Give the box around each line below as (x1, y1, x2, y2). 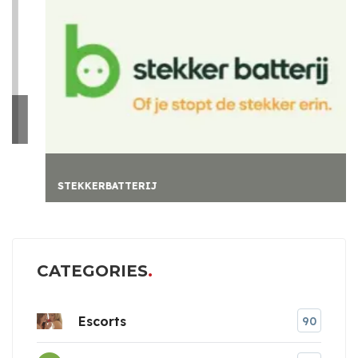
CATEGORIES (37, 261, 148, 281)
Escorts (78, 312, 126, 329)
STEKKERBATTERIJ (38, 180, 137, 193)
